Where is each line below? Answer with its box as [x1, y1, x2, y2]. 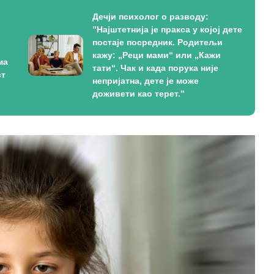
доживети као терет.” [92, 89, 185, 98]
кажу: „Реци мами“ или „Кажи [92, 50, 221, 60]
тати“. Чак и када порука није [92, 63, 218, 73]
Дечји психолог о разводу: [92, 12, 209, 21]
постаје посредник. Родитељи [92, 37, 223, 47]
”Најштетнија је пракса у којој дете [92, 24, 242, 34]
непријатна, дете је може [92, 76, 199, 86]
